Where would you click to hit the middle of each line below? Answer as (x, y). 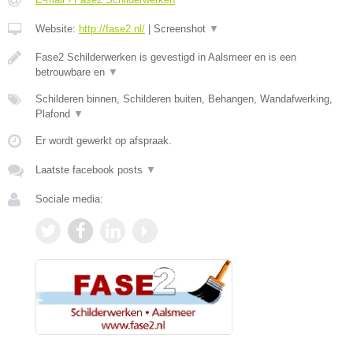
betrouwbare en (72, 72)
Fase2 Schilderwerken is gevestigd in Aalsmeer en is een (166, 57)
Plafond (54, 113)
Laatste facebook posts (91, 169)
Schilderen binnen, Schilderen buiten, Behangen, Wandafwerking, (184, 98)
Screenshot (181, 28)
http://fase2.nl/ (112, 28)
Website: (57, 28)
